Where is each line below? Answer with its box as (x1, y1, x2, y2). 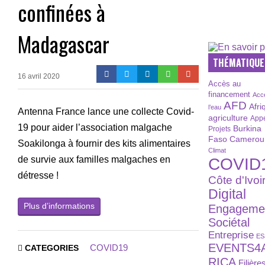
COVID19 (89, 242, 128, 253)
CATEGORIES (22, 243, 81, 253)
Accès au (208, 79, 241, 89)
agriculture (208, 113, 248, 123)
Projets (208, 125, 231, 134)
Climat (208, 147, 227, 154)
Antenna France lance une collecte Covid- (18, 106, 194, 117)
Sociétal (208, 216, 250, 230)
